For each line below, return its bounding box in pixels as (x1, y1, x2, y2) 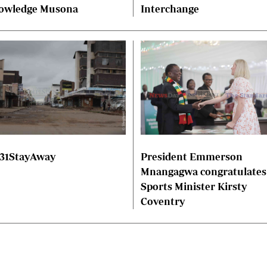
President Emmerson (141, 151, 243, 163)
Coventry (141, 195, 185, 207)
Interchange (141, 3, 199, 15)
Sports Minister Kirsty (141, 181, 247, 193)
